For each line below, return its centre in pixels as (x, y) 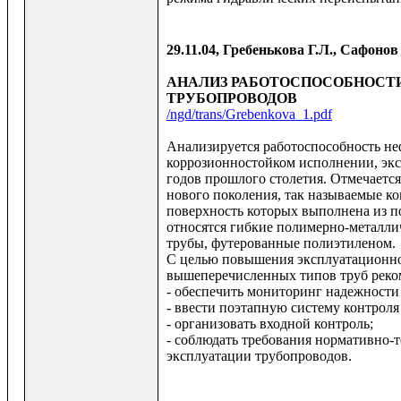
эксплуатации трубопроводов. (259, 356)
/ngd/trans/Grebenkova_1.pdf (249, 115)
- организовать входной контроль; (270, 324)
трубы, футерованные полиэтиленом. (281, 243)
